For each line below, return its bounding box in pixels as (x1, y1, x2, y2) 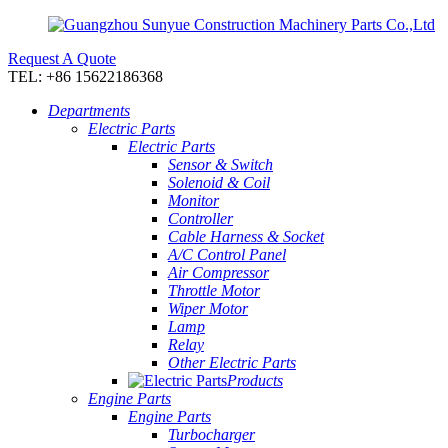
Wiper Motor (168, 300, 248, 317)
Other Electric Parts (168, 354, 296, 371)
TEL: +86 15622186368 (8, 68, 163, 85)
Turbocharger (168, 426, 255, 443)
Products (227, 372, 283, 389)
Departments (48, 102, 130, 119)
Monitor (168, 192, 219, 209)
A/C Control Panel (168, 246, 286, 263)
